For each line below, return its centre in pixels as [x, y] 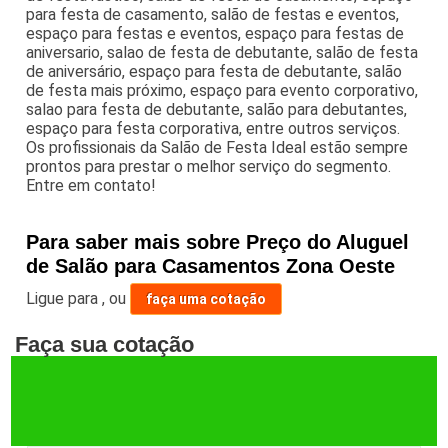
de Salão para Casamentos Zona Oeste [211, 265]
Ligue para [64, 298]
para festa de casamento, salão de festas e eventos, [213, 14]
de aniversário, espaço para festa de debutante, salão [214, 71]
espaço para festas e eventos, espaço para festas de [215, 33]
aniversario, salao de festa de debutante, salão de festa [222, 52]
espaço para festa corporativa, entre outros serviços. [213, 128]
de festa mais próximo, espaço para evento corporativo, [222, 90]
